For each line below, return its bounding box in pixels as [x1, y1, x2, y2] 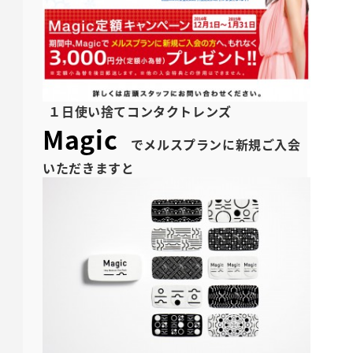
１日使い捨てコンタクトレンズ [48, 102, 232, 121]
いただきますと [43, 158, 135, 178]
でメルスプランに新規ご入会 [117, 135, 301, 154]
